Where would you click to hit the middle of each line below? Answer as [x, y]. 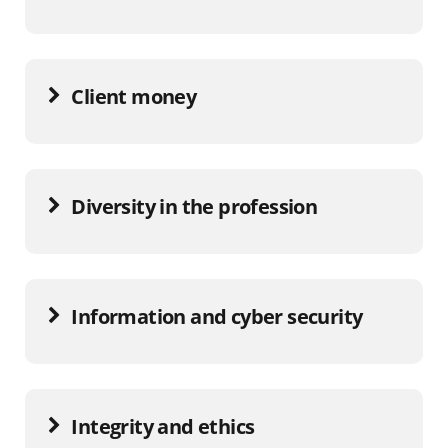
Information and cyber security [217, 316]
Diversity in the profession [194, 206]
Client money [134, 96]
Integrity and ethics [163, 426]
